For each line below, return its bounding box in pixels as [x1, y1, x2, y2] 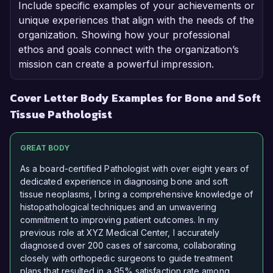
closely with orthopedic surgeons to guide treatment [20, 253, 233, 264]
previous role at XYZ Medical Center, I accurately [20, 227, 220, 238]
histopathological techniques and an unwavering [20, 202, 217, 213]
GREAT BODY [20, 143, 69, 153]
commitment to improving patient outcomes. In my [20, 214, 219, 225]
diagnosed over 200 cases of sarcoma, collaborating [20, 240, 236, 251]
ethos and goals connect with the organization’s [18, 43, 239, 56]
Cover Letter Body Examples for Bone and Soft [10, 90, 261, 107]
